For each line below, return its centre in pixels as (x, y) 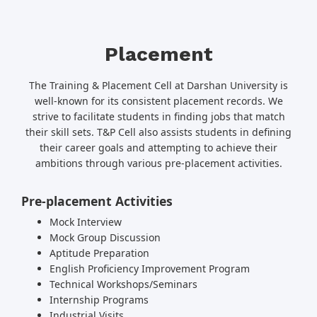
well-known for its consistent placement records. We (158, 101)
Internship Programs (99, 300)
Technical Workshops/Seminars (123, 284)
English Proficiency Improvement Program (150, 269)
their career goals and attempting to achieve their (158, 148)
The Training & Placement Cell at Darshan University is (158, 86)
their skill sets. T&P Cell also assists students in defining (158, 132)
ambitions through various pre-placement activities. (158, 163)
